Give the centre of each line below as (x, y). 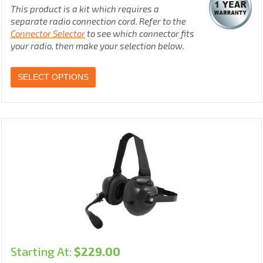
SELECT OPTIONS (53, 77)
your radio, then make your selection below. (97, 46)
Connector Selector (48, 34)
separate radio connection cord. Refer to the (98, 21)
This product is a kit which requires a (85, 9)
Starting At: (42, 252)
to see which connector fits (140, 34)
